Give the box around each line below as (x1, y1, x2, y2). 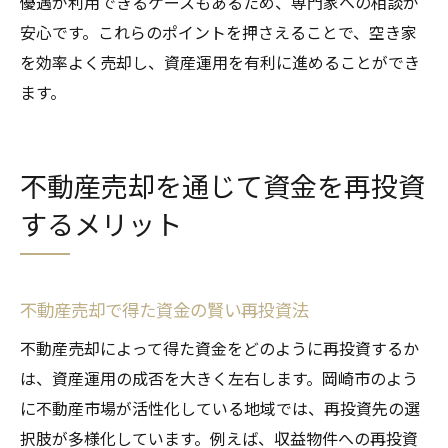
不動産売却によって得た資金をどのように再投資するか (20, 336, 419, 361)
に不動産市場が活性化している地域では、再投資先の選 (20, 396, 420, 421)
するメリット (20, 204, 182, 244)
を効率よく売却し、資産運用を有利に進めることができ (20, 50, 420, 75)
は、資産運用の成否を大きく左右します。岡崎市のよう (20, 366, 418, 391)
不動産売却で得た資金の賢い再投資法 (20, 297, 309, 323)
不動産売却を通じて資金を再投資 (20, 166, 425, 206)
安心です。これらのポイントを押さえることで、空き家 (20, 20, 417, 45)
